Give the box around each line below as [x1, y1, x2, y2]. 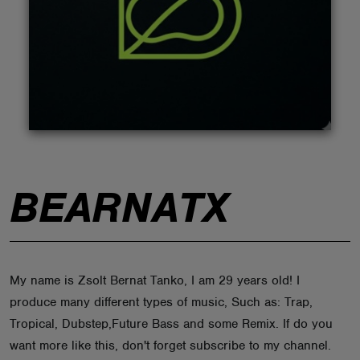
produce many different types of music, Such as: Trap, [10, 294, 313, 310]
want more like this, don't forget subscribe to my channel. [10, 337, 331, 354]
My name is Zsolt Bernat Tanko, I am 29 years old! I [10, 272, 300, 288]
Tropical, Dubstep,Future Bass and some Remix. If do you [10, 316, 333, 332]
